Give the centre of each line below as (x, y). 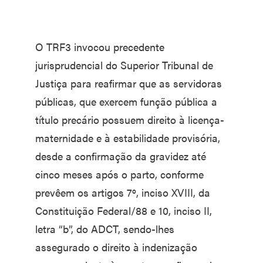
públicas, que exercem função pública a (126, 101)
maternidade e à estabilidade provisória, (128, 137)
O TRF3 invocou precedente (100, 46)
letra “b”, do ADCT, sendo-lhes (105, 228)
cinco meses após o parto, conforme (119, 174)
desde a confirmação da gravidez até (121, 156)
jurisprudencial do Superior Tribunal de (124, 65)
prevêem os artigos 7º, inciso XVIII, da (123, 192)
